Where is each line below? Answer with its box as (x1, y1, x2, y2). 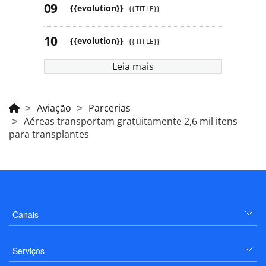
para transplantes (9, 127, 89, 141)
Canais (12, 208, 39, 220)
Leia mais (112, 59, 154, 73)
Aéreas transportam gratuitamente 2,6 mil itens (24, 114, 237, 128)
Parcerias (88, 101, 131, 115)
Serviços (12, 244, 45, 256)
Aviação (37, 101, 71, 115)
